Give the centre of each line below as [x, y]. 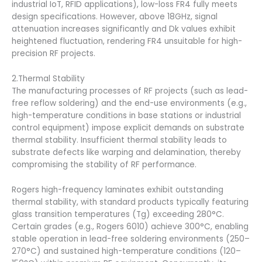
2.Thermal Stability [48, 78]
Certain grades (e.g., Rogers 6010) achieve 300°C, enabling [130, 226]
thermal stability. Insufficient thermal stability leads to [119, 140]
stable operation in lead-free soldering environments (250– [131, 239]
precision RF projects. [54, 54]
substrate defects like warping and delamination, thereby [126, 152]
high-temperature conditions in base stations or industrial [126, 115]
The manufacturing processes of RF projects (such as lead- [130, 91]
